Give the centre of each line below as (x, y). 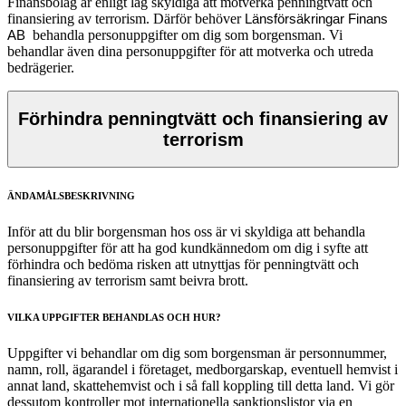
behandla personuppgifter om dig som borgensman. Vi (186, 35)
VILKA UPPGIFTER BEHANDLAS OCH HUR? (114, 318)
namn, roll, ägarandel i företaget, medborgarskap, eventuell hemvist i (203, 370)
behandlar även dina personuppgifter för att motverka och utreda (190, 52)
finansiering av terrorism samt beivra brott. (128, 281)
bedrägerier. (41, 68)
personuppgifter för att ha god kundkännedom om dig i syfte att (188, 248)
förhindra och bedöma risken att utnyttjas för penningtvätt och (183, 265)
